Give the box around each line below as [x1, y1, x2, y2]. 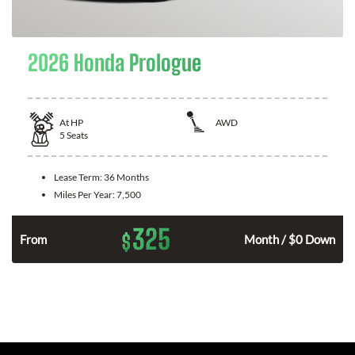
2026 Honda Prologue [28, 49, 201, 76]
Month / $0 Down [244, 231, 335, 246]
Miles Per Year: [54, 188, 116, 200]
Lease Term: [54, 170, 104, 183]
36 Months [104, 170, 149, 183]
